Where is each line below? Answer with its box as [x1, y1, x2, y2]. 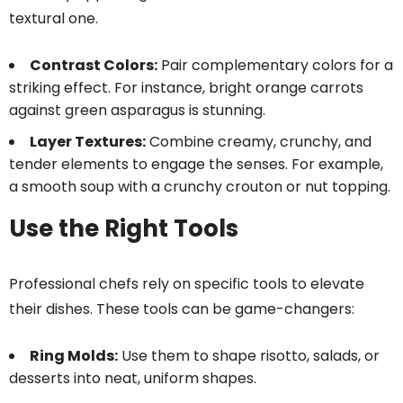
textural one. [9, 8, 98, 30]
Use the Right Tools [9, 212, 238, 246]
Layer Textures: [30, 131, 146, 153]
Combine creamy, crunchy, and [146, 131, 372, 153]
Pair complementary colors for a [157, 55, 393, 76]
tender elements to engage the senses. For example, [9, 154, 383, 175]
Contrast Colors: [30, 55, 157, 76]
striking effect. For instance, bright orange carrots [9, 77, 363, 99]
